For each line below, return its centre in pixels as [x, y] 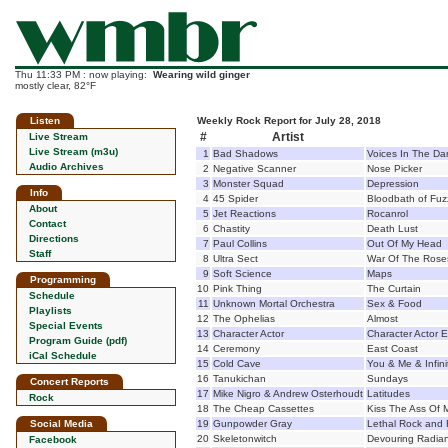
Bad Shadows [245, 153]
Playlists [50, 310]
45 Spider [235, 198]
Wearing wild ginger [201, 74]
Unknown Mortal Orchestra [274, 303]
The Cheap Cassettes [263, 408]
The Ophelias [244, 318]
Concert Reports [69, 381]
